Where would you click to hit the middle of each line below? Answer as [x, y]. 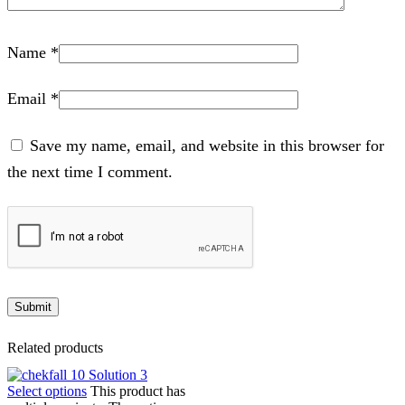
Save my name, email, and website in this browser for [207, 146]
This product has [138, 391]
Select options [47, 391]
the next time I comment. [90, 172]
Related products [55, 348]
